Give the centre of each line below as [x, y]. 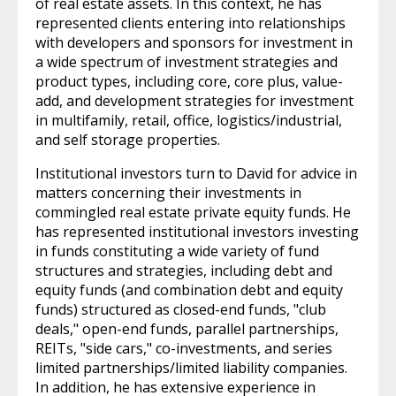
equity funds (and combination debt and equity [189, 290]
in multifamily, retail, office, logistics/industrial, [189, 120]
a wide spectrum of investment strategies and [187, 62]
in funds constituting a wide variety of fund [177, 251]
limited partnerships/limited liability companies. [191, 368]
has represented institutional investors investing [197, 232]
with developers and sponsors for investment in [194, 42]
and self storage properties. [128, 140]
